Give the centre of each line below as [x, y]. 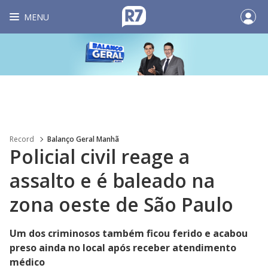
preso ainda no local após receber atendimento [123, 248]
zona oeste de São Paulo [121, 204]
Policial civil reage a [100, 156]
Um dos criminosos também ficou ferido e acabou [129, 233]
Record [22, 139]
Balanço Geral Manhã [83, 139]
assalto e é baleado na [112, 180]
